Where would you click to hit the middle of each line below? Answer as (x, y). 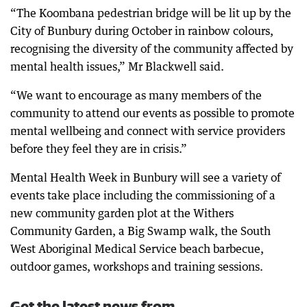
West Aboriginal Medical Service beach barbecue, (137, 248)
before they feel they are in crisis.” (99, 148)
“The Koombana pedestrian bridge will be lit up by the (151, 13)
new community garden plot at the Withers (122, 213)
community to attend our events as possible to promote (152, 113)
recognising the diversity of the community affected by (152, 48)
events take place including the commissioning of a (143, 195)
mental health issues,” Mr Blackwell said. (117, 66)
